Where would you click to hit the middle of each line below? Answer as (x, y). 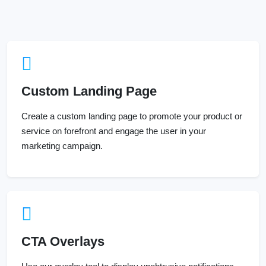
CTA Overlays (63, 242)
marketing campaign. (62, 146)
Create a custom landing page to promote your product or (132, 116)
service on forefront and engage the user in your (114, 131)
